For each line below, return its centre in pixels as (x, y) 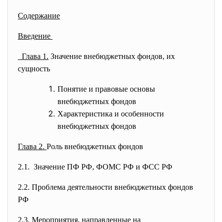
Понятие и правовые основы (106, 89)
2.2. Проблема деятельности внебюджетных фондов (106, 187)
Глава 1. (33, 56)
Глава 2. (32, 146)
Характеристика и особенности (111, 114)
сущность (34, 69)
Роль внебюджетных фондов (95, 146)
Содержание (39, 16)
